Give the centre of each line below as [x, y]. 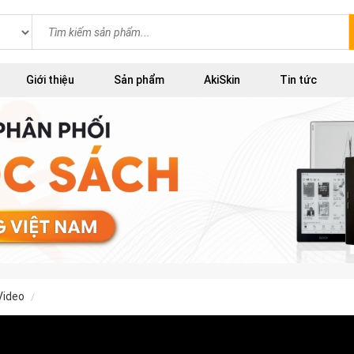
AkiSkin [222, 80]
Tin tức [298, 80]
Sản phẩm [139, 80]
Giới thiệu [50, 80]
